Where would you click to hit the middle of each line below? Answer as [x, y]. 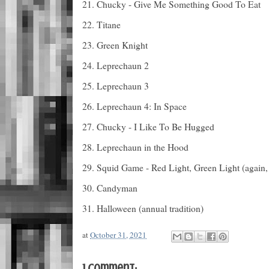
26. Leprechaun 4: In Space [134, 106]
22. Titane [101, 24]
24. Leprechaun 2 [116, 65]
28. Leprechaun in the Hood [135, 147]
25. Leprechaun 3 [116, 86]
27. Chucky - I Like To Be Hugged [148, 126]
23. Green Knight [115, 45]
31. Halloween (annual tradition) [143, 208]
